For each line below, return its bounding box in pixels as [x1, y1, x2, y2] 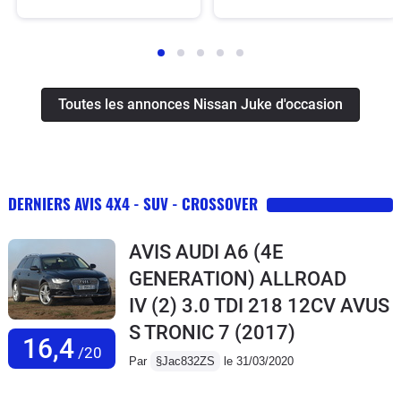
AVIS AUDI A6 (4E [129, 240, 283, 263]
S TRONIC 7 [129, 320, 230, 344]
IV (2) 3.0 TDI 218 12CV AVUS [129, 294, 389, 317]
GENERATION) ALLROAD [129, 267, 346, 290]
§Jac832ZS [156, 354, 215, 368]
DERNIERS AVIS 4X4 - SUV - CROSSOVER [8, 192, 258, 215]
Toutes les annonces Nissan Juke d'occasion [58, 95, 343, 113]
